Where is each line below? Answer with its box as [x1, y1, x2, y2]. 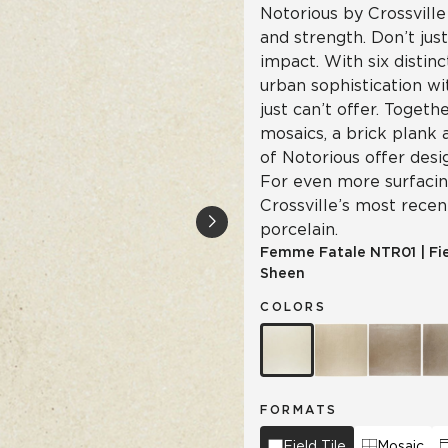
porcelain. [260, 220, 338, 239]
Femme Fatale [260, 244, 366, 260]
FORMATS [260, 402, 338, 417]
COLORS [260, 299, 326, 314]
